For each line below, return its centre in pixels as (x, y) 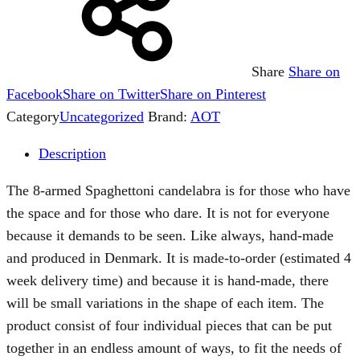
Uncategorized (102, 116)
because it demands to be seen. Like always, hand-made (170, 235)
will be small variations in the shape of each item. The (165, 303)
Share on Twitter (111, 94)
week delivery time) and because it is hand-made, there (168, 280)
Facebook (35, 94)
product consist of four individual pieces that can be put (169, 325)
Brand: (169, 116)
